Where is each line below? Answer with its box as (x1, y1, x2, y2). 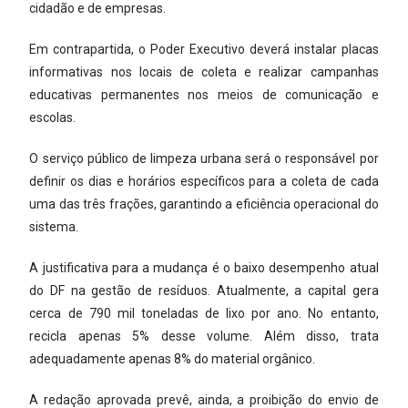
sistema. (29, 219, 79, 235)
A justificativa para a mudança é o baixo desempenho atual (29, 260, 379, 276)
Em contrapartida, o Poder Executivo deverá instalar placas (29, 42, 379, 57)
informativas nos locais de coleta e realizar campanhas (29, 65, 379, 80)
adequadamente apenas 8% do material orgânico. (29, 352, 316, 367)
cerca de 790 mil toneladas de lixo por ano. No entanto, (29, 306, 379, 321)
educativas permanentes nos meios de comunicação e (29, 87, 379, 103)
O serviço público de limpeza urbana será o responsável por (29, 151, 379, 167)
